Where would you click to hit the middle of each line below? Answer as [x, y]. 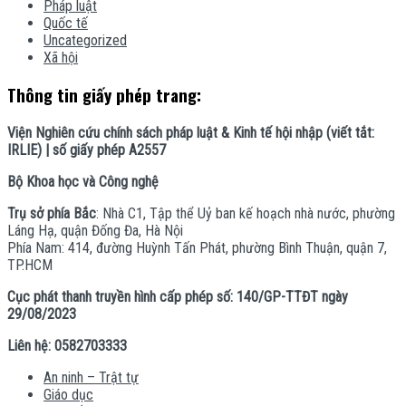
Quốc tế [66, 23]
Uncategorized [85, 40]
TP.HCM [30, 266]
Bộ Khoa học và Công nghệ [83, 182]
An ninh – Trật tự [91, 378]
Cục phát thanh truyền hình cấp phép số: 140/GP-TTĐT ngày [178, 297]
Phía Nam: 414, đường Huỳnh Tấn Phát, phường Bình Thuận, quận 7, [197, 248]
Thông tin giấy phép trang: [104, 95]
